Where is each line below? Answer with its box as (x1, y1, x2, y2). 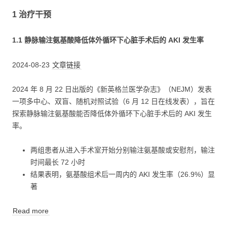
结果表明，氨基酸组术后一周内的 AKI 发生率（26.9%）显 (30, 170, 215, 178)
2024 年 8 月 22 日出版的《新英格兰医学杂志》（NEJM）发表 (12, 85, 212, 93)
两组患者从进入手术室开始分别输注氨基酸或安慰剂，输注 (30, 145, 215, 154)
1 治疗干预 (12, 10, 51, 19)
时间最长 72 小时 (30, 158, 85, 166)
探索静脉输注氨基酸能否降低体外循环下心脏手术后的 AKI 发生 (12, 109, 212, 118)
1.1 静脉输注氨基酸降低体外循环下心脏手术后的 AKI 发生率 (12, 35, 204, 44)
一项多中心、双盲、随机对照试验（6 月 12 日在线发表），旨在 (12, 97, 215, 105)
